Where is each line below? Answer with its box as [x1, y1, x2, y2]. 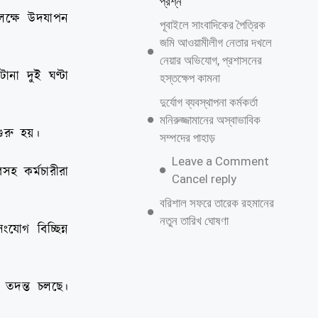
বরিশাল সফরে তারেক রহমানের [159, 195, 274, 210]
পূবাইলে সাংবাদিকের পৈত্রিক [159, 18, 265, 32]
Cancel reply [171, 172, 236, 186]
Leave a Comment [171, 154, 269, 168]
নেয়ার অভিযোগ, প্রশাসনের [159, 53, 262, 67]
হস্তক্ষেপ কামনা [159, 71, 220, 85]
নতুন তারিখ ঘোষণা [159, 213, 229, 228]
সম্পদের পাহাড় [159, 130, 215, 145]
